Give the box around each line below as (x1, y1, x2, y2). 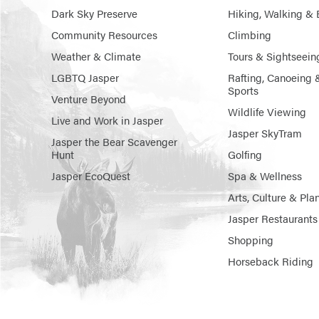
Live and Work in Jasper (51, 113, 163, 128)
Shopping (228, 232, 273, 248)
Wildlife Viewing (228, 104, 306, 120)
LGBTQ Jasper (51, 70, 119, 85)
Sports (228, 83, 258, 98)
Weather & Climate (51, 48, 141, 64)
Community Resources (51, 27, 157, 43)
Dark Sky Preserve (51, 6, 137, 21)
